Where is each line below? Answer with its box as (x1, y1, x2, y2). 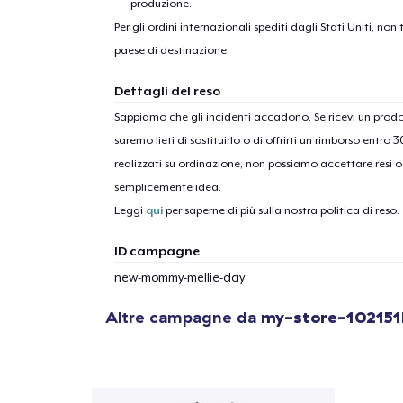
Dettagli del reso (113, 83, 220, 98)
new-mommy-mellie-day (113, 270, 245, 284)
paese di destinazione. (113, 43, 229, 57)
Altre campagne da (105, 306, 261, 327)
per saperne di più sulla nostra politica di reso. (162, 203, 399, 217)
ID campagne (113, 243, 200, 258)
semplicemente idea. (113, 180, 221, 193)
